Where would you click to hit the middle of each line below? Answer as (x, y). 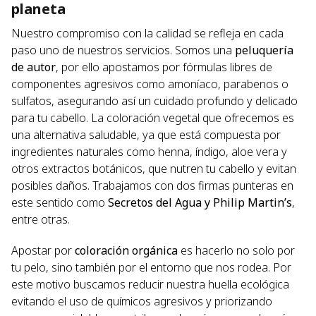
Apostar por (43, 251)
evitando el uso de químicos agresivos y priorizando (142, 302)
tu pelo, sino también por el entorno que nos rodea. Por (151, 268)
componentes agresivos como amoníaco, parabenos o (150, 84)
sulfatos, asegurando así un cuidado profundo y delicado (154, 101)
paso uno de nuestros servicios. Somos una (123, 50)
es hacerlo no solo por (236, 251)
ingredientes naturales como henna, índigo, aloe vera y (149, 152)
